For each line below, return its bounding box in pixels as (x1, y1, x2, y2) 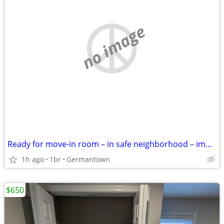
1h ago (21, 154, 44, 164)
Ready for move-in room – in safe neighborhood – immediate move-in (205, 138, 212, 149)
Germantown (66, 154, 110, 164)
